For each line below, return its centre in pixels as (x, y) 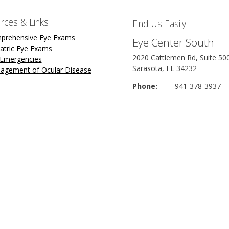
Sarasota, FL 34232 (165, 68)
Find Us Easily (161, 24)
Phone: (145, 86)
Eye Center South (173, 43)
